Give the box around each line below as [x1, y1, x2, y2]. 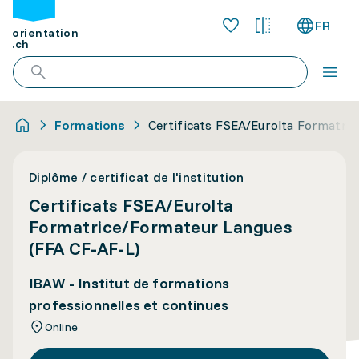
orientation [12, 26, 79, 41]
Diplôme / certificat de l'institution [29, 169, 244, 185]
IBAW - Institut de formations [29, 274, 230, 292]
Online [45, 320, 78, 334]
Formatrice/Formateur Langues [29, 216, 293, 238]
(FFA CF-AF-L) [29, 237, 140, 260]
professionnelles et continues [29, 296, 229, 314]
